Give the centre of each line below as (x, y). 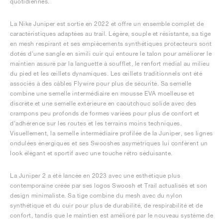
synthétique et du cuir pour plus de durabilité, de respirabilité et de (106, 205)
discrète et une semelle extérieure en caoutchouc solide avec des (103, 103)
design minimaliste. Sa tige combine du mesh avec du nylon (96, 195)
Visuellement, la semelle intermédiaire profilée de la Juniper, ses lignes (111, 133)
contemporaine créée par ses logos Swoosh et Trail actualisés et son (109, 185)
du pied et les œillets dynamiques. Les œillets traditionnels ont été (106, 73)
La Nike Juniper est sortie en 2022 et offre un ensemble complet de (107, 24)
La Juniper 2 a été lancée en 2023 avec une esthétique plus (95, 175)
